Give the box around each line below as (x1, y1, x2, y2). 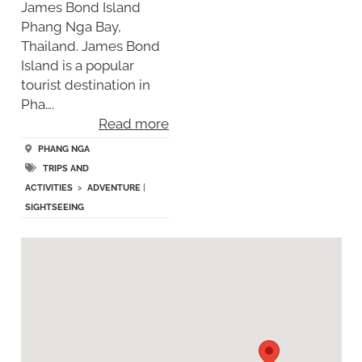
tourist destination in (20, 77, 150, 94)
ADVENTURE (86, 182, 141, 193)
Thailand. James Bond (20, 38, 160, 55)
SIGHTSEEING (24, 201, 84, 213)
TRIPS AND (42, 162, 89, 174)
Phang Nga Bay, (20, 19, 121, 36)
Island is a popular (20, 57, 134, 74)
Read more (99, 116, 169, 133)
